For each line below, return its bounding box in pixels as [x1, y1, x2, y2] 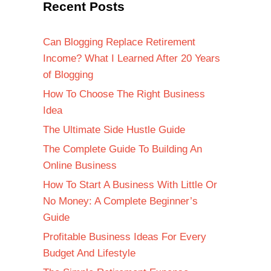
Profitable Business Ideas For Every [43, 231, 206, 243]
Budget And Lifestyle [43, 247, 135, 260]
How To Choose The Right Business [43, 88, 205, 100]
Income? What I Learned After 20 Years [43, 53, 220, 65]
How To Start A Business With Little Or [43, 179, 217, 191]
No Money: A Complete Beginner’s [43, 195, 198, 207]
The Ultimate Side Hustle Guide [43, 124, 185, 136]
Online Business [43, 160, 117, 172]
